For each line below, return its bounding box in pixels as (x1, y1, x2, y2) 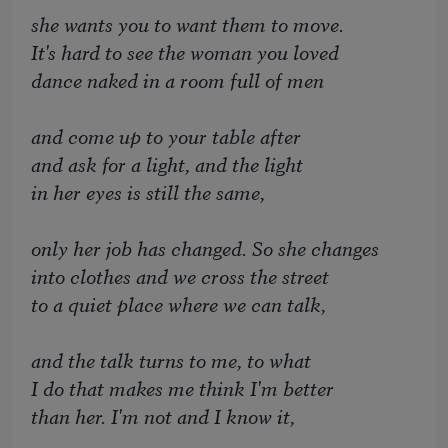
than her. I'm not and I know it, (31, 401, 296, 431)
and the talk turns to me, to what (31, 345, 312, 375)
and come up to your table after (31, 121, 302, 151)
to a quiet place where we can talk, (31, 289, 327, 319)
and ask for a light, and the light (31, 149, 304, 179)
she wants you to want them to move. (31, 9, 345, 39)
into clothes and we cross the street (31, 261, 330, 291)
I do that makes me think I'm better (31, 373, 335, 403)
